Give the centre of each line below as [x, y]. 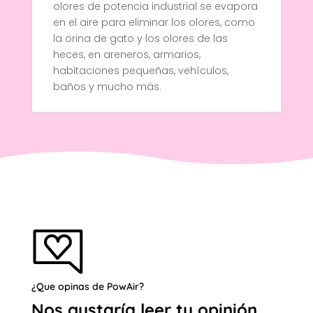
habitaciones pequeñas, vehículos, [140, 71]
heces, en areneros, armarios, [126, 55]
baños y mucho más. [107, 87]
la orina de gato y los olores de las [140, 39]
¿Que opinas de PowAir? [87, 287]
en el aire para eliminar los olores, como [154, 23]
